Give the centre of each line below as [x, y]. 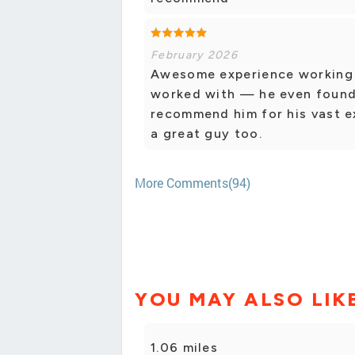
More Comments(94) [193, 183]
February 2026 [194, 55]
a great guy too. [206, 134]
